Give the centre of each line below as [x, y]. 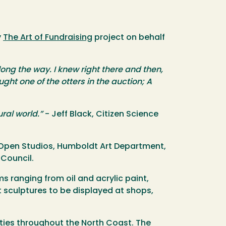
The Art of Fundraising [48, 38]
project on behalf [129, 38]
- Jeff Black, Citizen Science [101, 115]
